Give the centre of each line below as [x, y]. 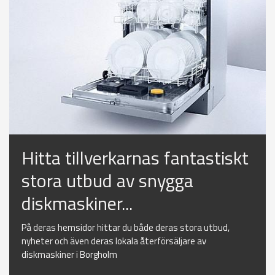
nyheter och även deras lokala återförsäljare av [114, 241]
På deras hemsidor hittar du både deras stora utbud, [126, 228]
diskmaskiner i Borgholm [69, 255]
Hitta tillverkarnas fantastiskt [135, 158]
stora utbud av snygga [107, 181]
